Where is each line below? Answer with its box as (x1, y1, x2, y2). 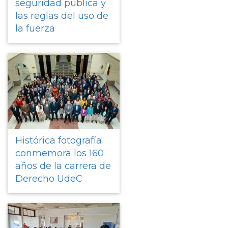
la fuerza (15, 22, 55, 34)
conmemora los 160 (15, 147, 104, 159)
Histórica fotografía (15, 134, 102, 146)
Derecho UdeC (15, 173, 82, 184)
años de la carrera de (15, 160, 111, 172)
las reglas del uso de (15, 10, 108, 21)
